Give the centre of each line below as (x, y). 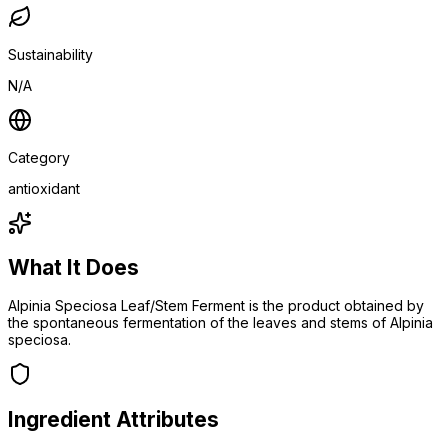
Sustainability (50, 54)
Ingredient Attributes (113, 419)
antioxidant (44, 188)
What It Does (73, 268)
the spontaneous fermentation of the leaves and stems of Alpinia (220, 323)
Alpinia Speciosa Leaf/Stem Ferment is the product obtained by (216, 306)
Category (39, 157)
